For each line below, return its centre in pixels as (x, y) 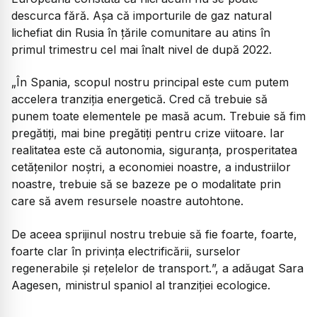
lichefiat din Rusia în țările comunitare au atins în (141, 33)
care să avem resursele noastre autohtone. (127, 201)
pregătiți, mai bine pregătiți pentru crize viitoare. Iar (148, 133)
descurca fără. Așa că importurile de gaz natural (142, 16)
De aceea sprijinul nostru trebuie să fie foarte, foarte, (154, 234)
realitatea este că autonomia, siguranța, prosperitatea (154, 150)
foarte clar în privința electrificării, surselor (126, 251)
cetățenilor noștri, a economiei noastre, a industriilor (151, 167)
